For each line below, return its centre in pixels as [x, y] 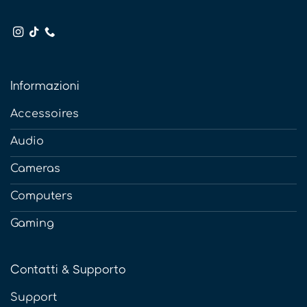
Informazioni [45, 85]
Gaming [32, 223]
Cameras [35, 168]
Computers [41, 196]
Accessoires [45, 113]
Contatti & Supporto [68, 269]
